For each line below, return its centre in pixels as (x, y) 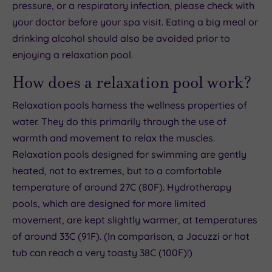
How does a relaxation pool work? (132, 82)
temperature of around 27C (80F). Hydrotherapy (122, 187)
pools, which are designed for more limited (109, 203)
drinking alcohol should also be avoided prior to (121, 38)
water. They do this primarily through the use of (119, 121)
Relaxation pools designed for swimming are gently (129, 154)
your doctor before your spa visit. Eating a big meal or (135, 22)
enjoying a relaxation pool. (73, 54)
